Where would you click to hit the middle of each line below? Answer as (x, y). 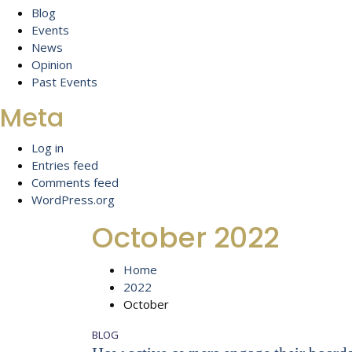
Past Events (64, 82)
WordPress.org (73, 200)
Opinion (52, 64)
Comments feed (75, 182)
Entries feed (65, 165)
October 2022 (185, 238)
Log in (48, 148)
